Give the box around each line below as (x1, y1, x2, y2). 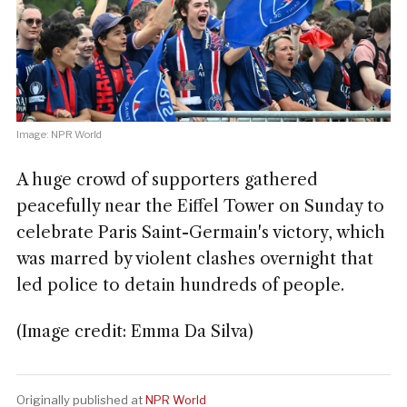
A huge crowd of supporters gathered (15, 169, 318, 190)
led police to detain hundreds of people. (15, 274, 344, 295)
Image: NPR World (15, 127, 102, 141)
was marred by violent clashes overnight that (15, 248, 373, 269)
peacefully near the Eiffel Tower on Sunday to (15, 195, 384, 216)
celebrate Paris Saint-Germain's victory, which (15, 222, 385, 243)
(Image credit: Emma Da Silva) (15, 321, 253, 342)
